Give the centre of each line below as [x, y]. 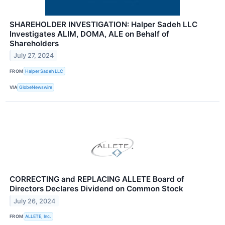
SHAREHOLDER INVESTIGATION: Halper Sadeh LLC [103, 24]
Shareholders [34, 43]
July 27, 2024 [34, 56]
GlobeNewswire [36, 87]
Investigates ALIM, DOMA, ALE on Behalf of [89, 34]
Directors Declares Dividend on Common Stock [96, 188]
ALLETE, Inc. [38, 216]
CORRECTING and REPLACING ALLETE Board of [97, 179]
